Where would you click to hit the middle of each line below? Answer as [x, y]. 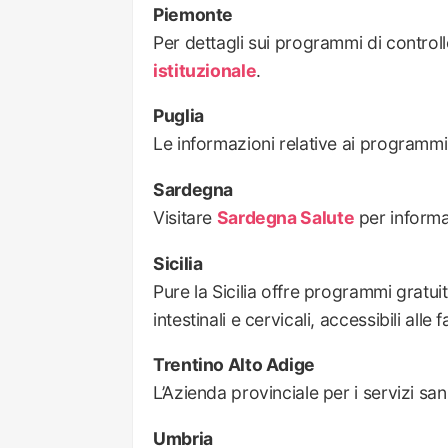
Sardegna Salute [285, 217]
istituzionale [205, 70]
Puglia [178, 116]
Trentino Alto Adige [234, 365]
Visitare [185, 217]
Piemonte [193, 14]
